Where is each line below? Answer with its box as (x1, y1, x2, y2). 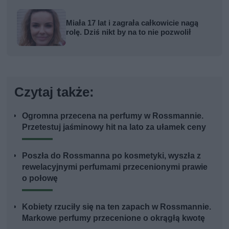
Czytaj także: (14, 84, 95, 100)
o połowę (22, 173, 58, 184)
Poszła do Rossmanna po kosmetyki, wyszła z (22, 151, 201, 161)
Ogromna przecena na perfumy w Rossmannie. (22, 111, 204, 121)
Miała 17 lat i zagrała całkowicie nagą (66, 18, 199, 28)
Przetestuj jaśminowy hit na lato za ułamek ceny (22, 122, 207, 132)
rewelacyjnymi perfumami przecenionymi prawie (22, 162, 208, 172)
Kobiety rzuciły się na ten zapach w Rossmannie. (22, 202, 212, 212)
